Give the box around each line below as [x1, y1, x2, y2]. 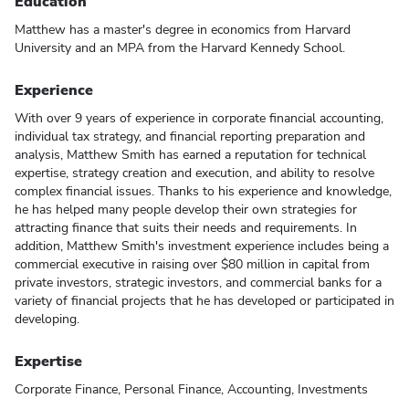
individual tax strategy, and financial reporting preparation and [15, 128, 365, 146]
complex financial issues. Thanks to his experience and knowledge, [15, 183, 392, 201]
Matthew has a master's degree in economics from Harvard [15, 21, 351, 39]
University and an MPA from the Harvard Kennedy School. [15, 39, 345, 58]
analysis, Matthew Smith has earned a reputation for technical [15, 146, 366, 164]
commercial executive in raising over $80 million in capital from [15, 256, 370, 274]
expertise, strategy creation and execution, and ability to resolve [15, 164, 374, 183]
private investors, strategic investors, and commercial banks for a [15, 274, 382, 292]
